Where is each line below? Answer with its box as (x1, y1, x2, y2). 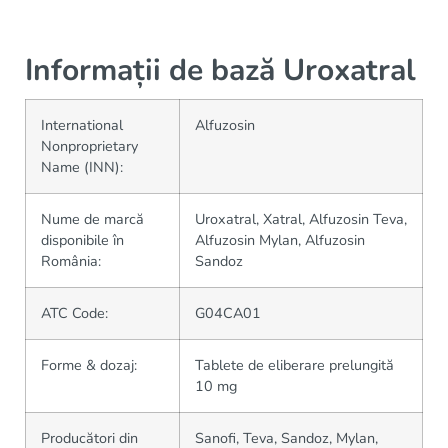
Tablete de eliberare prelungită (195, 355, 394, 375)
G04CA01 (195, 303, 261, 323)
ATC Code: (41, 303, 108, 323)
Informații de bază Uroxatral (25, 50, 416, 91)
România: (41, 251, 101, 271)
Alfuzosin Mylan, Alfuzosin (195, 230, 365, 250)
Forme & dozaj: (41, 355, 137, 375)
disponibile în (41, 230, 124, 250)
